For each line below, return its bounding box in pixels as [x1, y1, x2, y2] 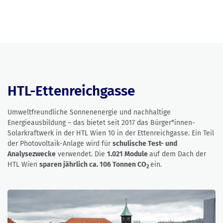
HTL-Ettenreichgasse [7, 83, 135, 100]
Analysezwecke [7, 150, 56, 159]
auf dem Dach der [149, 150, 206, 159]
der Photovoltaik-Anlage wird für [7, 139, 112, 148]
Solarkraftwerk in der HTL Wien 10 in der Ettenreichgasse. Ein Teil [7, 129, 214, 138]
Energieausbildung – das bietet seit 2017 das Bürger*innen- [7, 118, 195, 127]
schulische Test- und [112, 139, 177, 148]
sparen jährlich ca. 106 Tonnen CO [39, 160, 146, 169]
